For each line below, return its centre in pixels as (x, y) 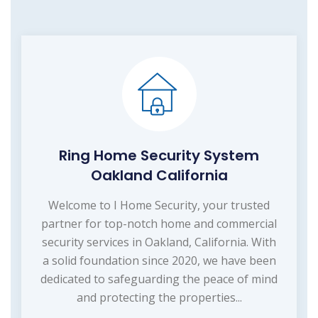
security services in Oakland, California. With (159, 242)
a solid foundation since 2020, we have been (159, 260)
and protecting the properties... (159, 297)
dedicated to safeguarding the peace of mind (159, 279)
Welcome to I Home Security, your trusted (159, 205)
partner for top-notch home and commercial (159, 223)
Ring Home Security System (159, 155)
